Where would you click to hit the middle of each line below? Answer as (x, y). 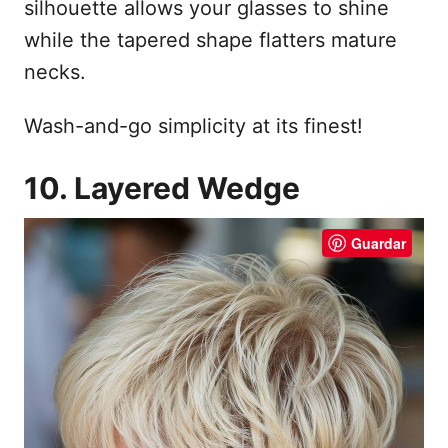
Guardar (378, 243)
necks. (55, 72)
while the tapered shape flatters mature (210, 40)
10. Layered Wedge (162, 188)
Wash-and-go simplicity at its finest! (193, 126)
